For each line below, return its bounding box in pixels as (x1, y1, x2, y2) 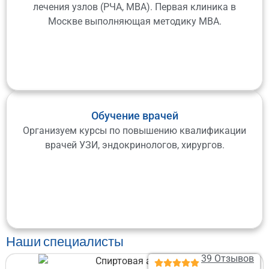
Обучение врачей (91, 109, 178, 122)
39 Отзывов (201, 253, 254, 265)
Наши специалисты (6, 232, 124, 249)
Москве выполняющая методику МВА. (47, 15, 222, 27)
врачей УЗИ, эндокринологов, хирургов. (44, 139, 225, 151)
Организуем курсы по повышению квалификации (23, 124, 246, 136)
